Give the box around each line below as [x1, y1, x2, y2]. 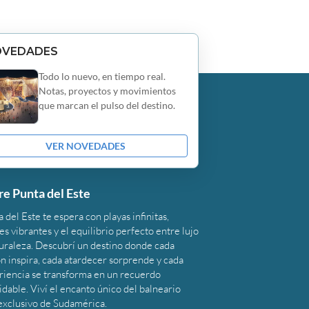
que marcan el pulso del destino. [39, 99, 176, 112]
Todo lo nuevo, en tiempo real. [39, 70, 166, 83]
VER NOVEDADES [46, 140, 126, 152]
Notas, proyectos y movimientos [39, 85, 177, 97]
